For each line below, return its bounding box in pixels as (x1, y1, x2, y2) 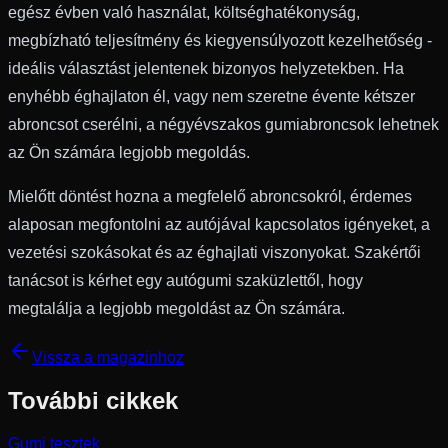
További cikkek (8, 386, 178, 414)
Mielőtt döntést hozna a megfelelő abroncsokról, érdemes (8, 187, 412, 205)
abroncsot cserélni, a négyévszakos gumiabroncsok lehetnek (8, 115, 439, 133)
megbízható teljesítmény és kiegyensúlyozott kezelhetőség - (8, 31, 432, 49)
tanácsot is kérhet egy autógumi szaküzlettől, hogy (8, 271, 363, 289)
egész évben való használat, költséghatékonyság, (8, 3, 360, 21)
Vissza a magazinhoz (32, 348, 184, 366)
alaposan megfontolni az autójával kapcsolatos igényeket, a (8, 215, 430, 233)
